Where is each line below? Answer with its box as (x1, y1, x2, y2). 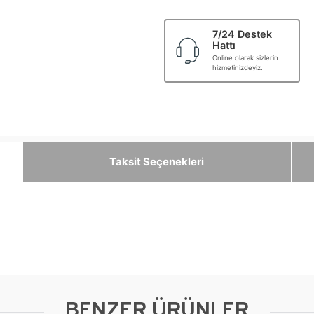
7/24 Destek (212, 28, 273, 41)
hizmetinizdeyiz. (212, 64, 264, 72)
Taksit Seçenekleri (109, 155, 205, 169)
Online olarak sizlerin (212, 54, 279, 62)
